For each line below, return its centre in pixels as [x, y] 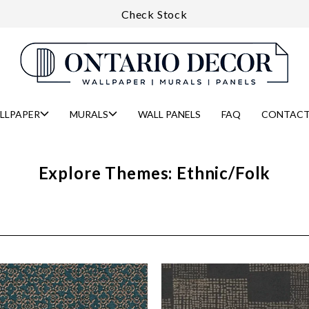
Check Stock [154, 14]
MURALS [89, 114]
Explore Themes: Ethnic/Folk [154, 173]
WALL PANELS [169, 114]
